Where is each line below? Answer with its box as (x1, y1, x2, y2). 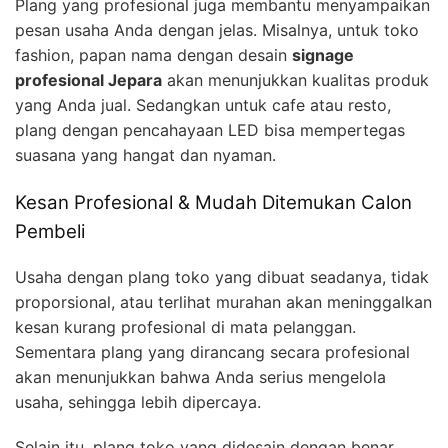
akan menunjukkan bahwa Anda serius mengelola (15, 366, 386, 387)
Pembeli (15, 220, 85, 244)
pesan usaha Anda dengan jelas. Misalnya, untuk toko (15, 20, 419, 41)
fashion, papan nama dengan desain (15, 45, 292, 66)
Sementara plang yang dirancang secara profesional (15, 341, 410, 362)
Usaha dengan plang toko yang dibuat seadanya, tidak (15, 266, 429, 287)
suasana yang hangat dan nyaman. (15, 145, 276, 166)
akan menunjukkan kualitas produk (162, 70, 429, 91)
